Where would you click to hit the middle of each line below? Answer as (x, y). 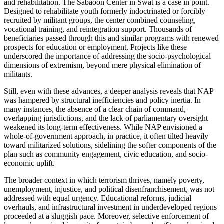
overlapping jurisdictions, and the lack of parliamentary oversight (106, 118)
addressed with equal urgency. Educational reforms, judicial (98, 198)
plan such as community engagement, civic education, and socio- (106, 154)
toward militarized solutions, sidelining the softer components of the (110, 145)
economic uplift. (29, 163)
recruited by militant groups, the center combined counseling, (100, 20)
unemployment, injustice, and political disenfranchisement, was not (109, 189)
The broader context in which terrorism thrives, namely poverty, (104, 180)
